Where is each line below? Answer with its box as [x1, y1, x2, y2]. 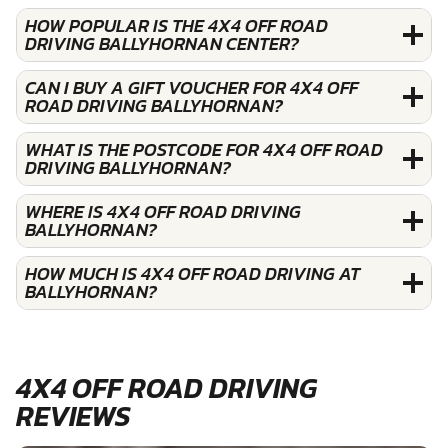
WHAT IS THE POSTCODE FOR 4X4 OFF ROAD [25, 135, 383, 163]
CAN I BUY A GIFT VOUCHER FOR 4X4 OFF [25, 73, 358, 101]
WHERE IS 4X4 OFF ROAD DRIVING [25, 197, 301, 225]
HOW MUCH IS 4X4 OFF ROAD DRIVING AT [25, 259, 360, 287]
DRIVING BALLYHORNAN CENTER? [25, 29, 299, 57]
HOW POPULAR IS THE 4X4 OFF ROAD [25, 11, 328, 39]
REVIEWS [16, 394, 131, 437]
